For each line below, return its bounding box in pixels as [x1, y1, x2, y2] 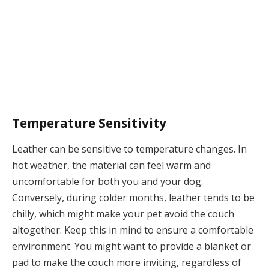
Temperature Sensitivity [12, 114, 166, 131]
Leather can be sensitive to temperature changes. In [12, 142, 247, 156]
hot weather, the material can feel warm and [12, 159, 211, 172]
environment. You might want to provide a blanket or [12, 240, 251, 253]
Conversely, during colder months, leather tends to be [12, 191, 255, 205]
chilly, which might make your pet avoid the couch [12, 207, 234, 221]
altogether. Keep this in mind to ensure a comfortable [12, 223, 253, 237]
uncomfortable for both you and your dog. [12, 175, 203, 189]
